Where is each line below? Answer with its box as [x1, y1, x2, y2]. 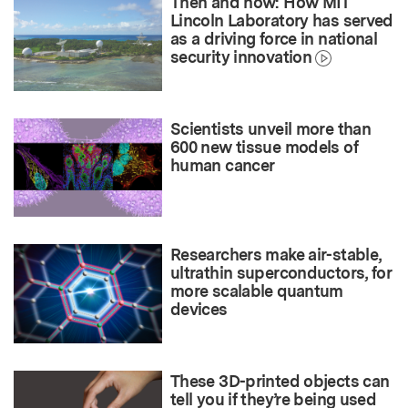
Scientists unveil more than [170, 118, 372, 138]
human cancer [170, 155, 275, 175]
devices [170, 300, 228, 320]
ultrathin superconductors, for [170, 263, 392, 283]
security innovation [170, 47, 312, 67]
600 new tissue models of [170, 137, 358, 157]
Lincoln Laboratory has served [170, 11, 393, 31]
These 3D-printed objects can [170, 372, 390, 392]
